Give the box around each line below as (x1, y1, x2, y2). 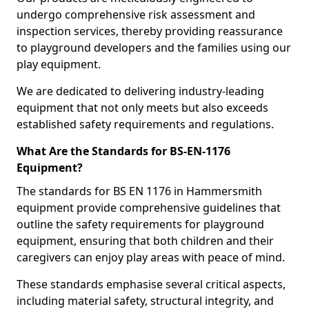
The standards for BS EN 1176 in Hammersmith (17, 183, 262, 199)
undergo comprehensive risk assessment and (17, 7, 255, 22)
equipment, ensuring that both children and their (17, 233, 274, 248)
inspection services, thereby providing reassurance (17, 23, 283, 39)
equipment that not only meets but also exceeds (17, 100, 268, 115)
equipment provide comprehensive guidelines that (17, 200, 281, 215)
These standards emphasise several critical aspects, (17, 277, 286, 292)
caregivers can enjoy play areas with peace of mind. (17, 250, 285, 265)
